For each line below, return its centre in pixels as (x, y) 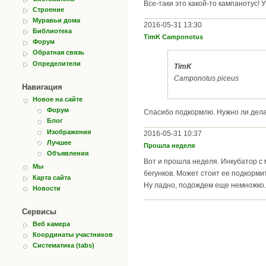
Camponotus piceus (206, 78)
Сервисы (39, 212)
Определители (57, 63)
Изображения (69, 132)
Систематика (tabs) (64, 246)
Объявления (68, 153)
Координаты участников (73, 235)
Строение (48, 9)
